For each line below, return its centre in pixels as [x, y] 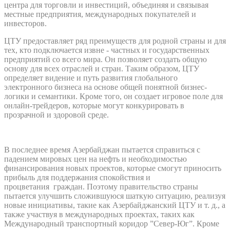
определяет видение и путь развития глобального [91, 78]
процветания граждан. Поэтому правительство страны [101, 186]
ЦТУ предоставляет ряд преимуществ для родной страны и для [115, 41]
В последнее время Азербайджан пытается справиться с [102, 149]
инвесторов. [25, 23]
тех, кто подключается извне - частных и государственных [107, 50]
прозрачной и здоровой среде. [56, 114]
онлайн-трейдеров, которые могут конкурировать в [94, 105]
